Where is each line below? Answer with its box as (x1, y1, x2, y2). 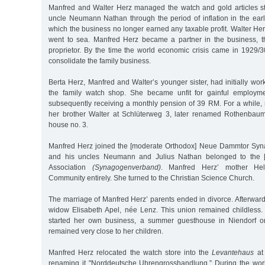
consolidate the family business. (49, 56, 151, 65)
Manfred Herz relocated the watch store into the (49, 248, 212, 257)
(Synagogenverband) (92, 163, 161, 172)
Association (49, 163, 92, 172)
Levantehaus (212, 248, 254, 257)
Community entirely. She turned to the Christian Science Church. (49, 173, 254, 182)
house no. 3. (49, 120, 88, 129)
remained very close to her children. (49, 227, 163, 235)
